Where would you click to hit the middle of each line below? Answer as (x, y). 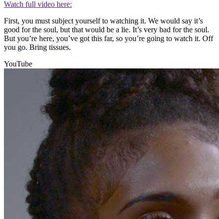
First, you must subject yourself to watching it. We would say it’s (103, 21)
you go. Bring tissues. (37, 47)
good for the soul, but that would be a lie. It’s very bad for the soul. (107, 29)
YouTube (18, 64)
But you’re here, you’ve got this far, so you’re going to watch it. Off (109, 38)
